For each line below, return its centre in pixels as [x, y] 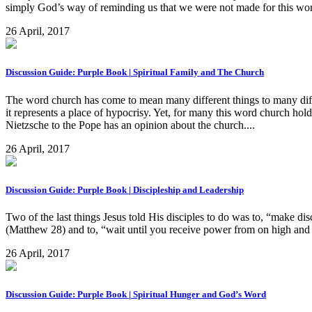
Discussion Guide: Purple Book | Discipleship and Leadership [125, 189]
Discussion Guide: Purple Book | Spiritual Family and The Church [135, 72]
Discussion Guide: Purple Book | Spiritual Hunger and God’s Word [136, 295]
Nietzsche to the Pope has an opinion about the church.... [130, 125]
